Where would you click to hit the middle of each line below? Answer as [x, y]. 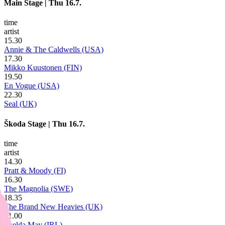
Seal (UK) [20, 104]
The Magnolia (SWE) [38, 188]
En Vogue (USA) [32, 86]
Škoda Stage [25, 124]
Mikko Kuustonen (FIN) [43, 68]
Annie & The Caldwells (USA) [54, 50]
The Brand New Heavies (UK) [53, 206]
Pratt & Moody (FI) [35, 170]
